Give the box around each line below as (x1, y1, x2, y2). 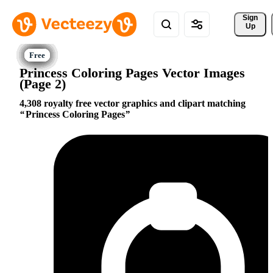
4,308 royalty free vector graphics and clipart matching (19, 98, 246, 109)
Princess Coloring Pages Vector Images (19, 65, 245, 80)
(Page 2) (19, 76, 66, 91)
